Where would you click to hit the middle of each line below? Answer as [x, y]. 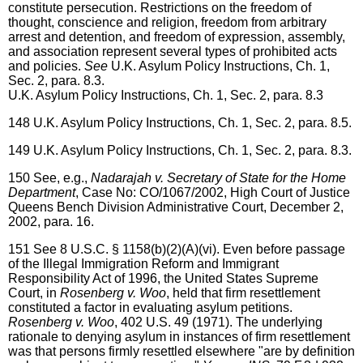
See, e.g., [62, 177]
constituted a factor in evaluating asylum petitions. [150, 307]
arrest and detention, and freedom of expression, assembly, [177, 36]
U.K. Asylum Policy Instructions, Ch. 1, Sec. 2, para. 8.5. [192, 122]
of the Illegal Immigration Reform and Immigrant [143, 263]
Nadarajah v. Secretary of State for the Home [218, 177]
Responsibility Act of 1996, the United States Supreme [163, 278]
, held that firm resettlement [243, 293]
